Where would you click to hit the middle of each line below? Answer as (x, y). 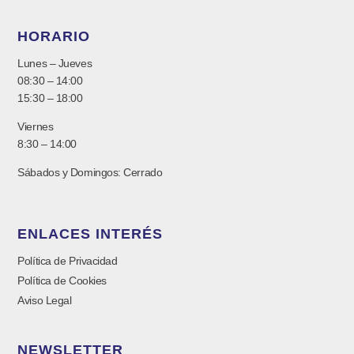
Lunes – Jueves (55, 63)
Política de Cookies (62, 281)
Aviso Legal (45, 301)
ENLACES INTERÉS (90, 234)
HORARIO (54, 36)
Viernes (36, 126)
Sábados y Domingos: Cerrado (90, 173)
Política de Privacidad (68, 261)
